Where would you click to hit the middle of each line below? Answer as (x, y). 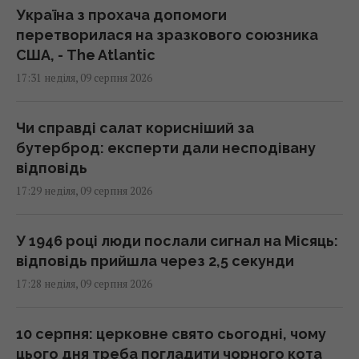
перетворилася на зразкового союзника (167, 35)
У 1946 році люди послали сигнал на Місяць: (177, 241)
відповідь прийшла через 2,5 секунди (155, 261)
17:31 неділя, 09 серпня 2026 (84, 78)
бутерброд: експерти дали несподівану (166, 148)
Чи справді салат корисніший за (135, 128)
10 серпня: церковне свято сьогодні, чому (171, 334)
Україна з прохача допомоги (121, 15)
